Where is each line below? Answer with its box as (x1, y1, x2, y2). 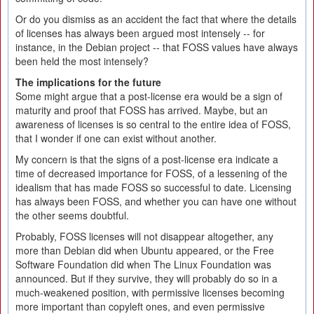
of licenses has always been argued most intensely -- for (15, 26, 265, 40)
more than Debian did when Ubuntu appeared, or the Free (15, 243, 274, 257)
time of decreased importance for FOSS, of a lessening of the (15, 166, 287, 180)
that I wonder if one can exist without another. (15, 131, 217, 145)
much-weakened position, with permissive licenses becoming (15, 285, 285, 299)
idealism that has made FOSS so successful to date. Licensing (15, 180, 292, 194)
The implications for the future (15, 75, 161, 89)
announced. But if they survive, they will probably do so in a (15, 271, 278, 285)
